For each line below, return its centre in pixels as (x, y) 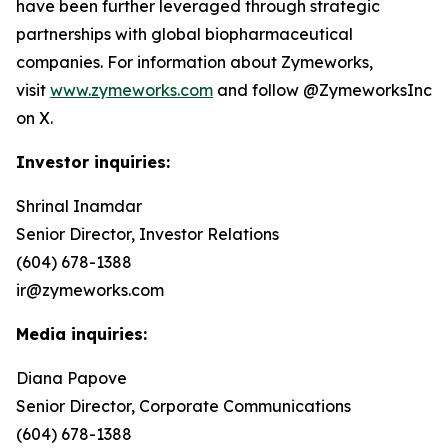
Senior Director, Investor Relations (147, 234)
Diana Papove (71, 378)
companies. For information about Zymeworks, (194, 62)
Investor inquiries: (93, 162)
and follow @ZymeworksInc (322, 90)
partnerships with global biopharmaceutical (184, 34)
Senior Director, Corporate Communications (183, 406)
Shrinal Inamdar (79, 206)
